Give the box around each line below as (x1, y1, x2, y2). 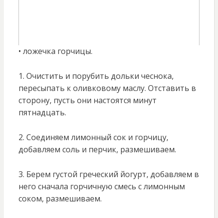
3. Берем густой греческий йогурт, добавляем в (18, 169, 199, 180)
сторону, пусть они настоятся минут (18, 95, 157, 106)
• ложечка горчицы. (18, 46, 92, 57)
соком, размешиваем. (18, 193, 102, 204)
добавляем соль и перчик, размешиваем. (18, 144, 176, 155)
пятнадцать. (18, 107, 66, 118)
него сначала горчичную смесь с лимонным (18, 181, 185, 192)
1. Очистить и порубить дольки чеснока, (18, 71, 174, 82)
